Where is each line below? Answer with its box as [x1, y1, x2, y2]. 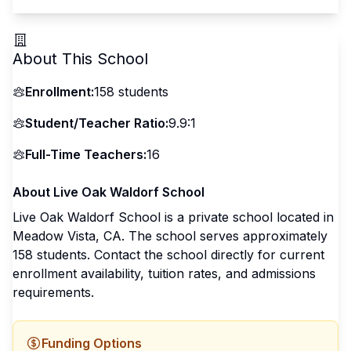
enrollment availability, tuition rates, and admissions [13, 266, 316, 281]
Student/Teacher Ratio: [25, 115, 168, 131]
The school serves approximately [125, 228, 327, 244]
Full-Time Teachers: [25, 147, 147, 162]
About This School [13, 49, 148, 68]
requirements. [13, 284, 94, 300]
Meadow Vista [13, 228, 96, 244]
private [188, 209, 229, 225]
